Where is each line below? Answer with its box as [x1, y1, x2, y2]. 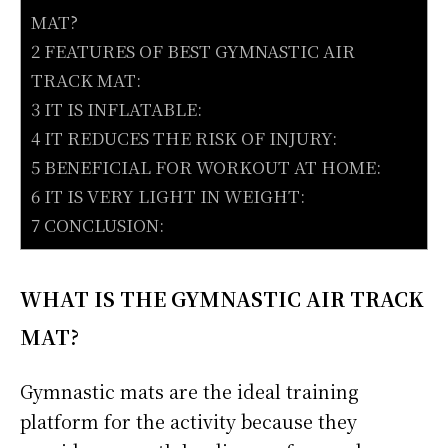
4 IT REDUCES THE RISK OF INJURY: [31, 124, 337, 150]
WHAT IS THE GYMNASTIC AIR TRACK [20, 283, 424, 313]
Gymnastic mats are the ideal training [20, 377, 359, 404]
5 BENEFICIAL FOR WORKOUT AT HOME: [31, 153, 381, 179]
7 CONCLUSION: [31, 211, 164, 237]
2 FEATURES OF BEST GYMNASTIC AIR [31, 37, 355, 63]
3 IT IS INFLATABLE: [31, 95, 202, 121]
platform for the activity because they [20, 407, 357, 434]
